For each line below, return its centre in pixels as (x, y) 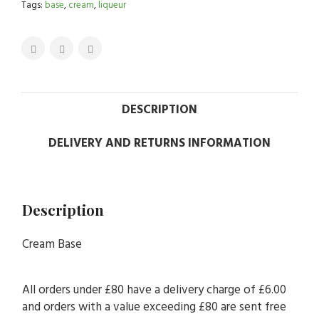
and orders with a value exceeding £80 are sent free (154, 308)
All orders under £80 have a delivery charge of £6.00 (154, 291)
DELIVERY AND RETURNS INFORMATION (159, 144)
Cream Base (52, 245)
